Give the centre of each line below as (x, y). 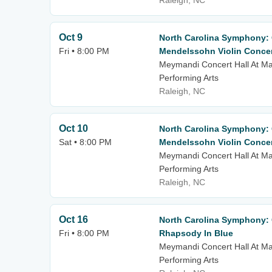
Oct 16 (73, 219)
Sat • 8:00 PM (85, 142)
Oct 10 (73, 128)
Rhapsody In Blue (196, 233)
